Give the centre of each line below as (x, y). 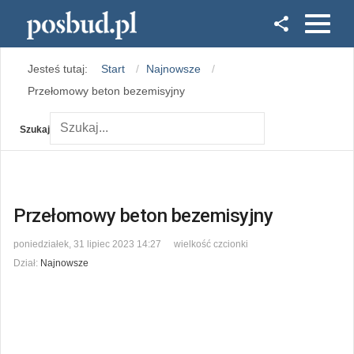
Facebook (178, 40)
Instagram (179, 74)
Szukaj (35, 129)
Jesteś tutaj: (60, 68)
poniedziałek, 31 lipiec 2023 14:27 (87, 244)
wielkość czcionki (211, 244)
